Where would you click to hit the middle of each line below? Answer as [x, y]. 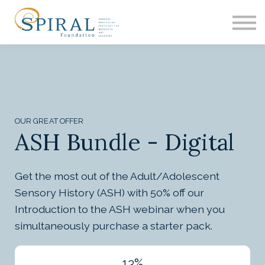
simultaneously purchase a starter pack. [114, 226]
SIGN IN [132, 93]
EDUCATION [130, 10]
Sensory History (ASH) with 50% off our [109, 193]
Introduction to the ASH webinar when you [120, 209]
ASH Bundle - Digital [125, 142]
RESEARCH [132, 51]
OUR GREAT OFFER [49, 121]
